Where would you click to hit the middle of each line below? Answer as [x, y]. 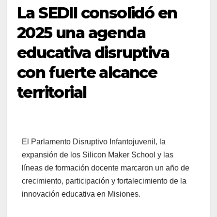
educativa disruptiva [93, 53]
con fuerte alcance [87, 73]
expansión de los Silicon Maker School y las [98, 155]
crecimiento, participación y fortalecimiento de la [104, 181]
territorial [52, 93]
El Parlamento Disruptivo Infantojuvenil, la [94, 142]
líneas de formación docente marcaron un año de [106, 168]
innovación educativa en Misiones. [81, 194]
